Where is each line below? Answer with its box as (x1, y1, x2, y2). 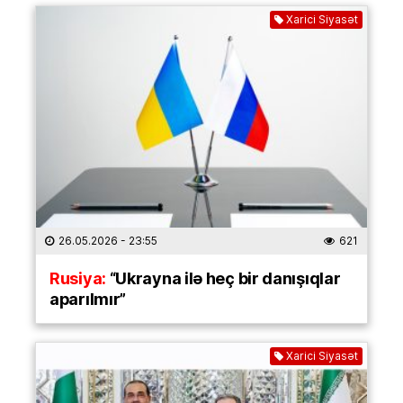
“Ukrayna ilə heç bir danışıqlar (105, 266, 341, 291)
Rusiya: (49, 266, 106, 291)
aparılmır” (49, 287, 126, 311)
